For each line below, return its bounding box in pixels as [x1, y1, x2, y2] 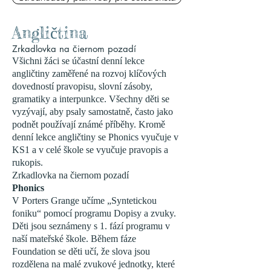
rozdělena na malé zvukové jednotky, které [12, 259, 175, 269]
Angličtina [12, 23, 88, 43]
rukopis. [12, 157, 43, 168]
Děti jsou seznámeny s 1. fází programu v [12, 221, 170, 231]
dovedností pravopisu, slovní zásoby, [12, 81, 152, 91]
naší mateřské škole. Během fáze [12, 233, 136, 244]
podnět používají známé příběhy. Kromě [12, 119, 165, 129]
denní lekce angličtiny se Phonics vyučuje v [12, 132, 178, 142]
